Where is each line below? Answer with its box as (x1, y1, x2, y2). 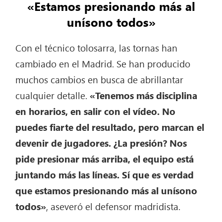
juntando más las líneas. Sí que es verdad (15, 168, 194, 181)
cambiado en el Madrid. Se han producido (15, 57, 191, 70)
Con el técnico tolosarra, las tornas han (15, 41, 178, 55)
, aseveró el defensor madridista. (46, 200, 181, 213)
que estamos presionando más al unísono (15, 184, 198, 197)
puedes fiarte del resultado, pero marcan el (15, 120, 205, 134)
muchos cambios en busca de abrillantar (15, 73, 184, 86)
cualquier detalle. (15, 89, 90, 102)
